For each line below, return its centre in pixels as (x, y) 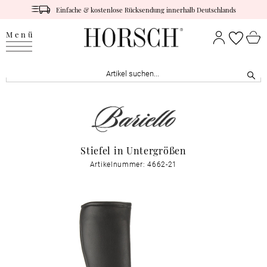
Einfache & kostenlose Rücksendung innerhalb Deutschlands (146, 9)
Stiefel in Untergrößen (133, 150)
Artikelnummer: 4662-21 (133, 164)
